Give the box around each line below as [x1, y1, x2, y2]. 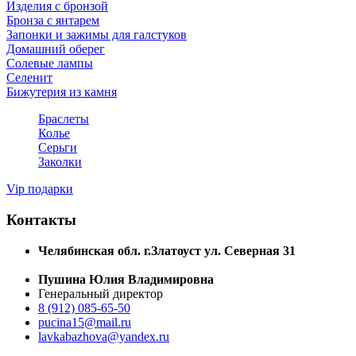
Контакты [6, 211, 76, 228]
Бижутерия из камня [6, 85, 117, 99]
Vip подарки [6, 182, 73, 196]
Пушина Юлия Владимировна [38, 272, 214, 286]
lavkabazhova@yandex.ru [38, 329, 169, 343]
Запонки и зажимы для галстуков [6, 28, 187, 42]
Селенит [6, 71, 52, 85]
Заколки [38, 155, 82, 169]
